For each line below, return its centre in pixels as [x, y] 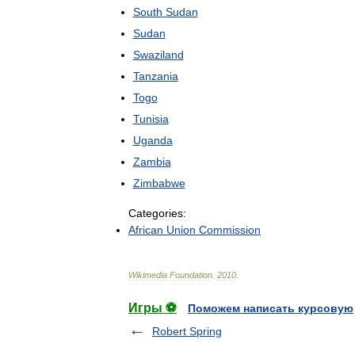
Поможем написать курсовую [271, 308]
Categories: [157, 213]
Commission [230, 230]
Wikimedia [148, 275]
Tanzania [155, 76]
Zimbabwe [159, 183]
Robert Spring [187, 331]
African [146, 230]
